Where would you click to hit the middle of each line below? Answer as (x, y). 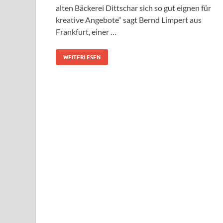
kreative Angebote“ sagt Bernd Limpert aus (129, 20)
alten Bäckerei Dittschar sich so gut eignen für (133, 8)
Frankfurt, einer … (86, 32)
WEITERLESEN (82, 57)
